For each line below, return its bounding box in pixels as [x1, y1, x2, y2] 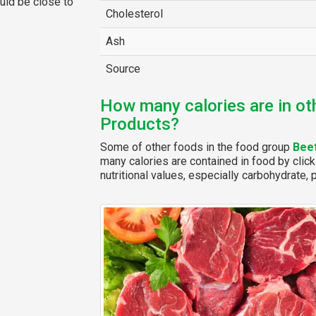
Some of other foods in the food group [99, 140, 293, 154]
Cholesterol [105, 7, 163, 20]
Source [105, 62, 140, 75]
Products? [99, 114, 179, 134]
